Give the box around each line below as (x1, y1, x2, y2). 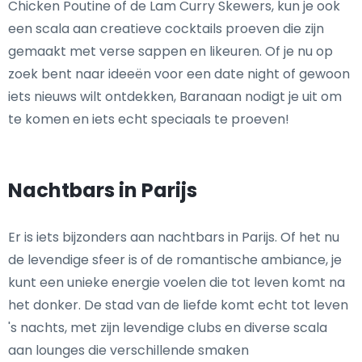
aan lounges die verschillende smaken (8, 341, 249, 360)
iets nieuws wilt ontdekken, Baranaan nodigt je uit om (8, 87, 342, 107)
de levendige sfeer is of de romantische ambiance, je (8, 250, 342, 270)
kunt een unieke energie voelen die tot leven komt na (8, 273, 345, 293)
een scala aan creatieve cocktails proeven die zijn (8, 19, 324, 39)
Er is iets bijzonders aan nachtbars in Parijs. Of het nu (8, 228, 339, 247)
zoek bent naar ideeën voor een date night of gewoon (8, 65, 350, 84)
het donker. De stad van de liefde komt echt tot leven (8, 296, 348, 315)
